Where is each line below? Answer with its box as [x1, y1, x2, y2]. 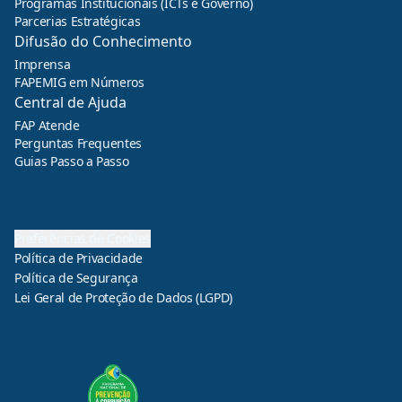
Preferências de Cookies [14, 230, 151, 247]
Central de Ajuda [14, 92, 127, 112]
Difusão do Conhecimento [14, 31, 192, 51]
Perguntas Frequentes [14, 135, 142, 152]
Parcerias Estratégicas [14, 13, 141, 30]
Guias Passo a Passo [14, 153, 129, 170]
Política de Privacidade [14, 249, 143, 267]
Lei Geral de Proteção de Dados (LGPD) [14, 289, 233, 306]
